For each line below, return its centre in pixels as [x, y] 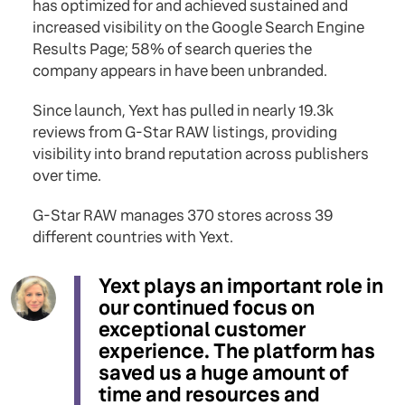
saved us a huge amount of [224, 373]
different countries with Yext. [133, 238]
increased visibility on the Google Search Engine [198, 28]
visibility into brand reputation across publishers [201, 155]
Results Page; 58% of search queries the [172, 50]
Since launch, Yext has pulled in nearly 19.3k [183, 111]
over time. [67, 176]
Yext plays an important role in [241, 287]
